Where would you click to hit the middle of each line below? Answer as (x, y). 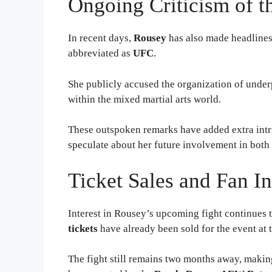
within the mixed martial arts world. (144, 99)
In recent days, (101, 38)
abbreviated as (100, 53)
